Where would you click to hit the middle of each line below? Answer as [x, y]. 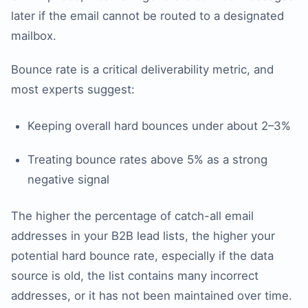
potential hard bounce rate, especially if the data [142, 256]
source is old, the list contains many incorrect [135, 276]
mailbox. [34, 36]
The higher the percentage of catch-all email [132, 216]
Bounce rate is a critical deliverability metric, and [142, 70]
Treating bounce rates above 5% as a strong [147, 160]
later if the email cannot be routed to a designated [147, 16]
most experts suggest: [73, 90]
